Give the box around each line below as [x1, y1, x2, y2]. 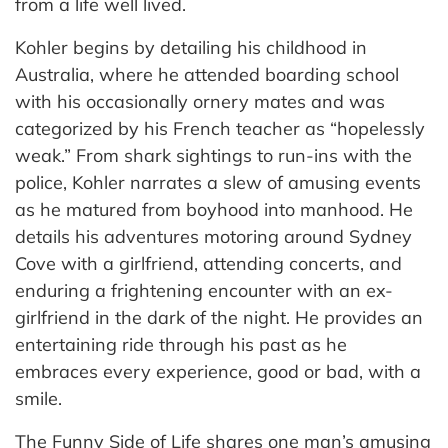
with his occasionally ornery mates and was [15, 89, 385, 113]
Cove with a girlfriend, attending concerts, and [15, 251, 402, 275]
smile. [15, 386, 62, 410]
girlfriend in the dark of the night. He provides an [15, 305, 423, 329]
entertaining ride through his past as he [15, 332, 347, 356]
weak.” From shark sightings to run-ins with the [15, 143, 412, 167]
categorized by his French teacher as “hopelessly [15, 116, 425, 140]
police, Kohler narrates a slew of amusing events [15, 170, 421, 194]
